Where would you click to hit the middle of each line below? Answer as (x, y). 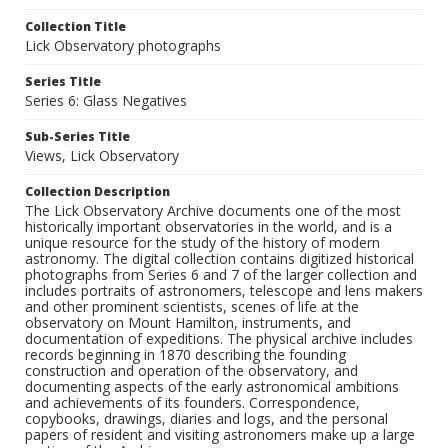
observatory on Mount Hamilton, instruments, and (188, 323)
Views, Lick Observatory (102, 156)
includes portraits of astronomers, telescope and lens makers (224, 291)
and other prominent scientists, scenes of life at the (192, 307)
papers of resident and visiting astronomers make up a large (220, 435)
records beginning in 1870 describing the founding (185, 355)
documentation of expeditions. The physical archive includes (219, 339)
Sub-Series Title (77, 137)
